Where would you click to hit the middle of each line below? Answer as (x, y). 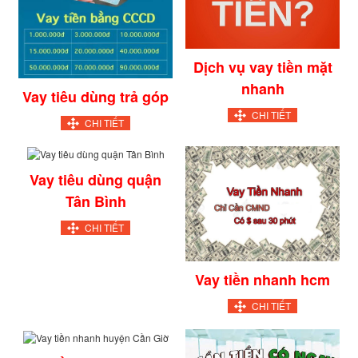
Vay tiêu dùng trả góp (95, 96)
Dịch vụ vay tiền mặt (263, 68)
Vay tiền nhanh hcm (263, 280)
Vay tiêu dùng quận (95, 180)
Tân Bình (95, 202)
